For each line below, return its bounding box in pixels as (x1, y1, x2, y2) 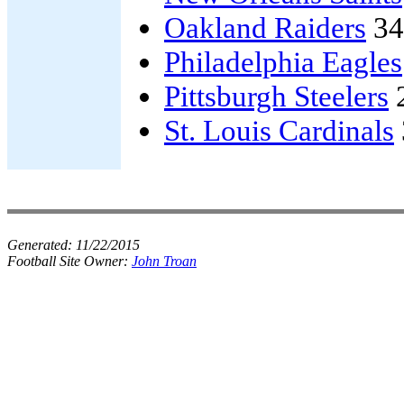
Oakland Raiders (164, 11, 366, 44)
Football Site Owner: (7, 253, 132, 269)
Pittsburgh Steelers (164, 79, 389, 113)
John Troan (132, 253, 197, 269)
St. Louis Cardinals (164, 114, 394, 147)
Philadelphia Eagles (164, 45, 402, 78)
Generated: (7, 237, 76, 252)
